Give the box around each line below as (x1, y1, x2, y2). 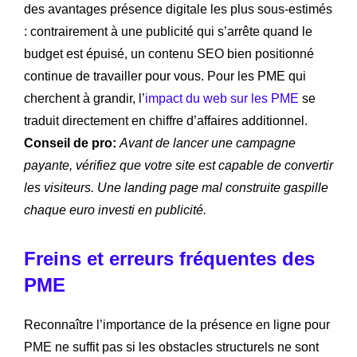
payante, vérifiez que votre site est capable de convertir (24, 158, 333, 172)
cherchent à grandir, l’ (24, 91, 145, 105)
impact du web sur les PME (145, 91, 299, 105)
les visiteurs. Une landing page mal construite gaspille (24, 180, 328, 194)
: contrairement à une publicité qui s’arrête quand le (24, 24, 312, 38)
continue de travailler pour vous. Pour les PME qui (24, 69, 306, 83)
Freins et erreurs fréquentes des (24, 247, 315, 269)
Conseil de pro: (24, 135, 116, 150)
